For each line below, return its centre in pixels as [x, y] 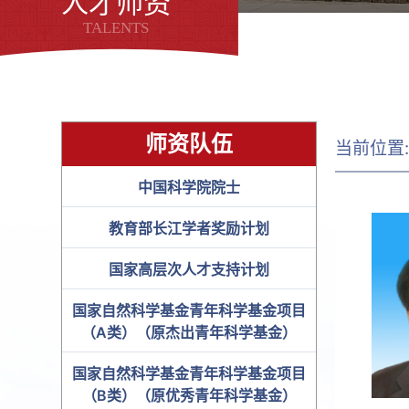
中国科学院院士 [189, 188]
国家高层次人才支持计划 [189, 270]
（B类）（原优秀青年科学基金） [189, 396]
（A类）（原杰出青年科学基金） [189, 333]
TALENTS [116, 27]
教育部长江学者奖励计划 [189, 229]
